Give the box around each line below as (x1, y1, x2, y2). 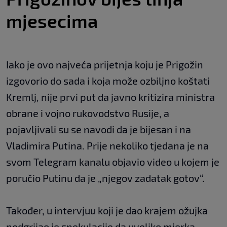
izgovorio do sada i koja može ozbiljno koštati (6, 74, 210, 87)
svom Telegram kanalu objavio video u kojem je (6, 156, 219, 168)
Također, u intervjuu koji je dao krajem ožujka (6, 204, 208, 217)
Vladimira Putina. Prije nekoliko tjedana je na (6, 139, 209, 152)
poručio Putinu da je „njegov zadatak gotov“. (6, 172, 205, 184)
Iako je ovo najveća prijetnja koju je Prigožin (6, 58, 203, 71)
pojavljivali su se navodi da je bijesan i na (6, 123, 191, 136)
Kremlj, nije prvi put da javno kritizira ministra (6, 91, 215, 103)
